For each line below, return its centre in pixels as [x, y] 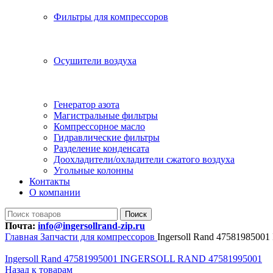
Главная [23, 237]
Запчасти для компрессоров [99, 237]
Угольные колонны [94, 170]
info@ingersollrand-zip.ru [91, 226]
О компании [55, 192]
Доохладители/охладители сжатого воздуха [144, 159]
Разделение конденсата [101, 148]
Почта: [21, 226]
